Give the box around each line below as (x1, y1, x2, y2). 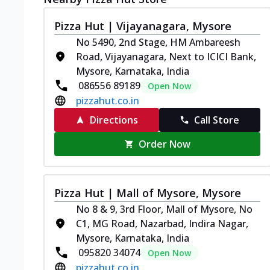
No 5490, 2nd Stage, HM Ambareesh (76, 35, 240, 49)
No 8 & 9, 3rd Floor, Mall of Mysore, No (76, 202, 253, 216)
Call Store (194, 113, 240, 127)
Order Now (139, 137, 191, 151)
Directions (89, 113, 138, 127)
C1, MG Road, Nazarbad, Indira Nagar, (76, 216, 248, 230)
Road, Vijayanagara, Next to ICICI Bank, (76, 49, 256, 63)
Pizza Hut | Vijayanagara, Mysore (54, 18, 231, 33)
